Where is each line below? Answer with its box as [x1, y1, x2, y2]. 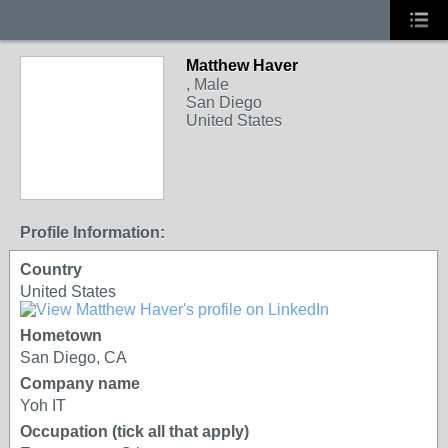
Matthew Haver [186, 57, 298, 74]
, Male [186, 76, 229, 93]
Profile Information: [20, 224, 165, 241]
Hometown [20, 327, 102, 344]
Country [20, 261, 82, 278]
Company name [20, 375, 140, 392]
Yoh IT [20, 397, 66, 414]
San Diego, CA [20, 349, 127, 366]
